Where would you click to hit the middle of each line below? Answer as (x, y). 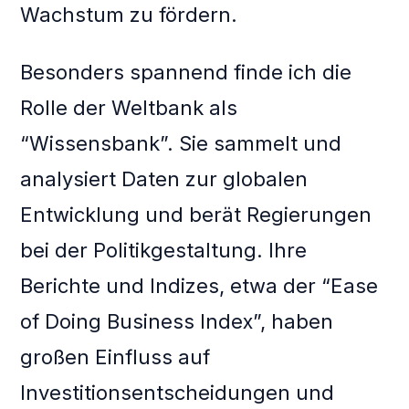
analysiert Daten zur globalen (164, 179)
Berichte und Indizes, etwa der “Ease (199, 286)
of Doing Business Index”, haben (177, 322)
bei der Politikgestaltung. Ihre (164, 251)
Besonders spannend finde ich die (186, 73)
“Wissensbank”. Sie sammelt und (181, 144)
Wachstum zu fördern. (129, 15)
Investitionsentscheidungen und (178, 393)
